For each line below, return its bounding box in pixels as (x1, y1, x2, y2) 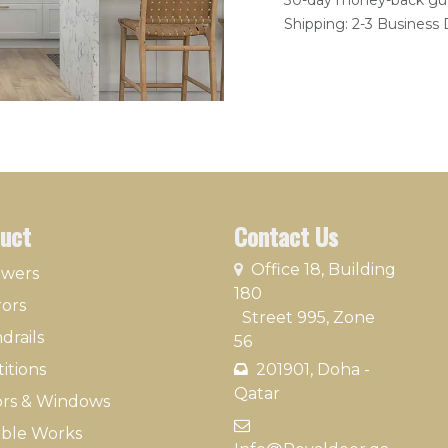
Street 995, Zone (234, 308, 375, 327)
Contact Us (234, 218, 338, 254)
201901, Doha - (248, 360, 370, 379)
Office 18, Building (247, 260, 396, 279)
